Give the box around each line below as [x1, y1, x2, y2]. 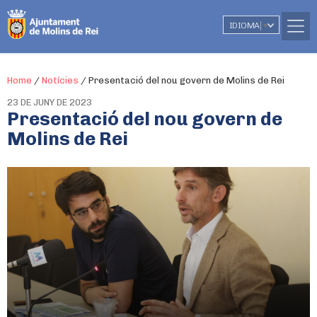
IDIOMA [229, 21, 260, 30]
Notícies [42, 75, 79, 86]
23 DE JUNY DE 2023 [7, 97, 92, 108]
